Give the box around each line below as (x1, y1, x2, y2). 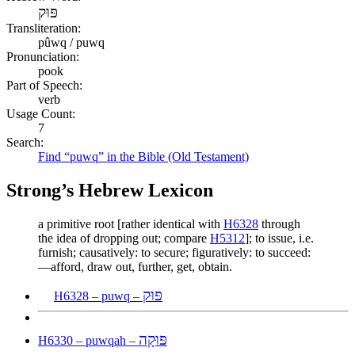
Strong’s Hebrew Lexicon (6, 179, 213, 200)
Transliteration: (6, 21, 81, 35)
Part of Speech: (6, 78, 82, 92)
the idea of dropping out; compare (38, 231, 210, 245)
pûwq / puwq (38, 35, 105, 49)
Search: (6, 135, 44, 149)
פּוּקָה (139, 330, 167, 348)
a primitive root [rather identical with (38, 216, 223, 231)
